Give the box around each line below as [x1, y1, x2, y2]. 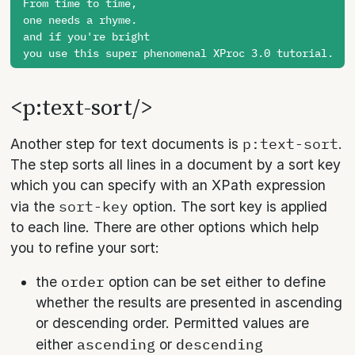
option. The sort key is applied [128, 197, 328, 215]
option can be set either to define [105, 273, 326, 290]
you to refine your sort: [10, 239, 160, 256]
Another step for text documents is [10, 135, 243, 152]
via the [10, 197, 59, 215]
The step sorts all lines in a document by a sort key [10, 155, 342, 173]
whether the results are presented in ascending [36, 293, 343, 311]
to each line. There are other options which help [10, 218, 319, 235]
